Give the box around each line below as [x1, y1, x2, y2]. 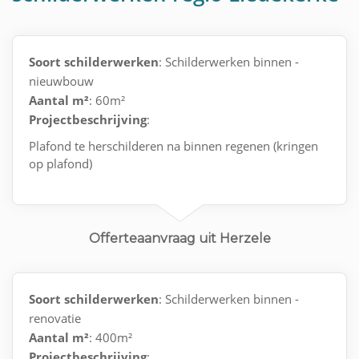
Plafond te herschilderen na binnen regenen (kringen [29, 138, 318, 155]
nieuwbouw [29, 73, 94, 90]
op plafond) [29, 155, 92, 172]
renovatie [29, 310, 81, 327]
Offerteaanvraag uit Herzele [88, 231, 271, 247]
